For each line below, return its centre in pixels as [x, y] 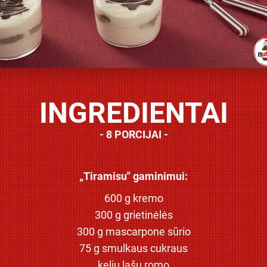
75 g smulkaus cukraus [133, 248]
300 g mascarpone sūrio [133, 231]
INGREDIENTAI [133, 113]
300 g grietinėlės [133, 215]
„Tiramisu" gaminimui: [133, 176]
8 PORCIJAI [133, 134]
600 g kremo [133, 198]
